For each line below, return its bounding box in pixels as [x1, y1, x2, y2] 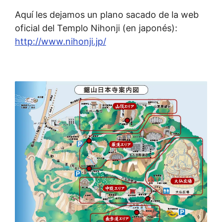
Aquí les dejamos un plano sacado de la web [15, 9, 199, 20]
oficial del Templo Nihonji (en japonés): [15, 22, 177, 33]
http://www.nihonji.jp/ [15, 36, 106, 47]
